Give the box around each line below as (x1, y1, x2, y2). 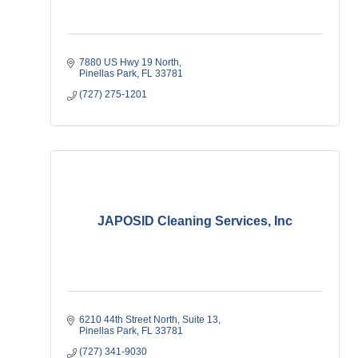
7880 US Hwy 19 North (79, 57, 179, 68)
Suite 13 (182, 314, 218, 325)
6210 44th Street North (79, 314, 177, 325)
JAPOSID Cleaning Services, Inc (97, 214, 292, 228)
